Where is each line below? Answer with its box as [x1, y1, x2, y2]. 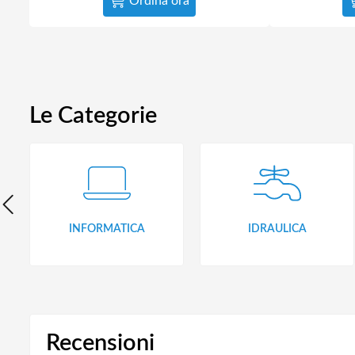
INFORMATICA [68, 223, 145, 235]
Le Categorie [29, 104, 157, 128]
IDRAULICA [247, 223, 307, 235]
